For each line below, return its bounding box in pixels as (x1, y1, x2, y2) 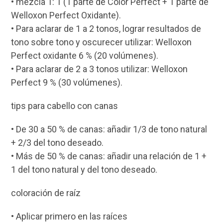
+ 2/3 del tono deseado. (11, 137, 104, 148)
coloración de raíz (11, 188, 81, 199)
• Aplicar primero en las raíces (11, 211, 128, 222)
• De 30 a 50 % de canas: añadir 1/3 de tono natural (11, 124, 208, 135)
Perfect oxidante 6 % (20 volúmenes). (11, 50, 159, 61)
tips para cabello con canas (11, 101, 118, 111)
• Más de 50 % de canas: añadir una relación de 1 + (11, 151, 207, 162)
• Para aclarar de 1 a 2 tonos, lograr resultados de (11, 23, 202, 34)
